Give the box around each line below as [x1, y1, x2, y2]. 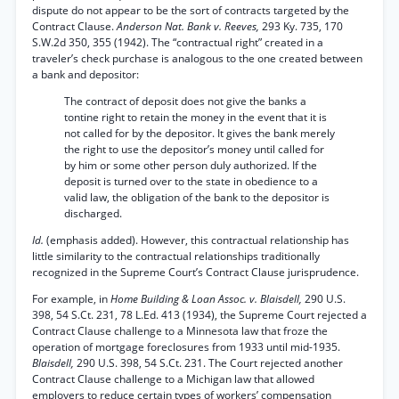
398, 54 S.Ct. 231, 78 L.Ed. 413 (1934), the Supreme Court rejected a [32, 307, 367, 322]
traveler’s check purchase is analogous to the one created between [32, 51, 362, 66]
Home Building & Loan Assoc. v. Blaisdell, [110, 291, 305, 306]
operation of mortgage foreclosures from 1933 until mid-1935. [32, 339, 340, 354]
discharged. [64, 206, 122, 221]
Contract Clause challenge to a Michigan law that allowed [32, 371, 314, 387]
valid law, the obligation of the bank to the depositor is [64, 190, 330, 205]
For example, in [32, 291, 110, 306]
